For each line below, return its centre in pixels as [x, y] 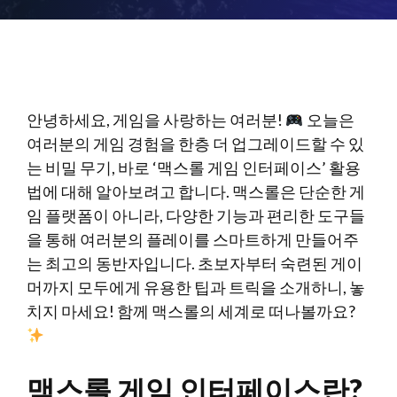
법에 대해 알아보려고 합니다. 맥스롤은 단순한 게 [196, 191]
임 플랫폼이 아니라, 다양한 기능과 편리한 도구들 [196, 215]
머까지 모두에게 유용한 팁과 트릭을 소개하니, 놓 [196, 287]
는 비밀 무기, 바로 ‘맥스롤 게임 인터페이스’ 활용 [194, 167]
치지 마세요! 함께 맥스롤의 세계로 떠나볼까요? [191, 311]
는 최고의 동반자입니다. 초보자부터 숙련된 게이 [195, 263]
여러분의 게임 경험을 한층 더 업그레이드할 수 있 [195, 144]
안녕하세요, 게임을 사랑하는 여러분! [156, 120]
